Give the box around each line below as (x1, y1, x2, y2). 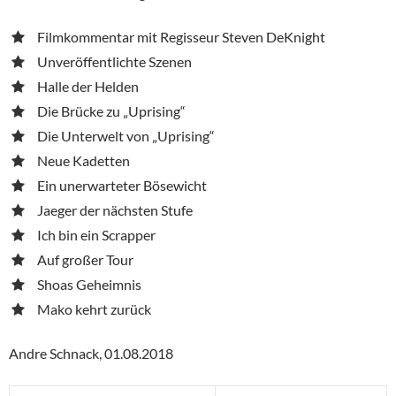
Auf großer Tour (37, 250, 133, 268)
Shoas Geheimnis (37, 275, 141, 293)
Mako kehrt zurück (37, 300, 151, 317)
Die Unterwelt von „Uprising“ (37, 126, 215, 144)
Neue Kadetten (37, 151, 130, 169)
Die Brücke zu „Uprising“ (37, 102, 186, 119)
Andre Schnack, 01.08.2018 (9, 344, 173, 362)
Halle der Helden (37, 77, 139, 95)
